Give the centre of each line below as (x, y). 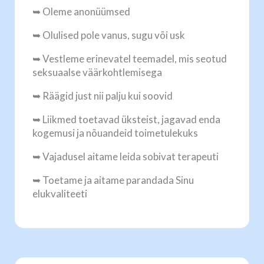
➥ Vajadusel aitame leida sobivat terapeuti (126, 156)
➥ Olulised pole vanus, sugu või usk (109, 35)
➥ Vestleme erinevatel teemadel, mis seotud (130, 59)
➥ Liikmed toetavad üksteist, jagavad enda (126, 119)
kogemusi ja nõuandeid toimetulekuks (115, 133)
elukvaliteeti (60, 194)
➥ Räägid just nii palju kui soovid (103, 96)
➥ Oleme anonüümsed (81, 11)
